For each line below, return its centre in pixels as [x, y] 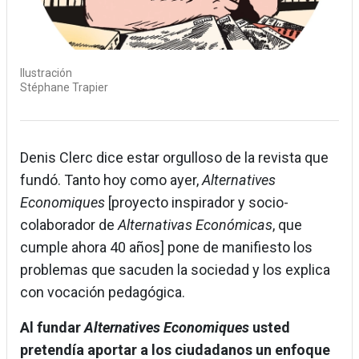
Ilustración [46, 73]
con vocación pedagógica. [103, 292]
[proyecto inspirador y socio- [197, 203]
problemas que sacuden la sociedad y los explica [175, 270]
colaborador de [69, 225]
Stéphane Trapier [64, 88]
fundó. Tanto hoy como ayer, [111, 180]
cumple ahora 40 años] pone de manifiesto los [166, 248]
